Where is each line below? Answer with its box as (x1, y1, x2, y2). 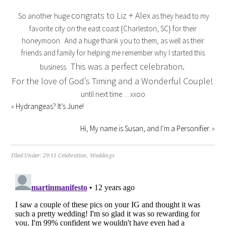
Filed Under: (11, 152, 43, 159)
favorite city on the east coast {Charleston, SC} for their (29, 23, 197, 33)
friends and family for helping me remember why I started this (21, 47, 205, 58)
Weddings (90, 152, 115, 159)
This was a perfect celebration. (70, 60, 187, 72)
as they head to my (150, 11, 209, 21)
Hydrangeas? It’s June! (16, 101, 84, 111)
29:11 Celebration (43, 152, 87, 159)
